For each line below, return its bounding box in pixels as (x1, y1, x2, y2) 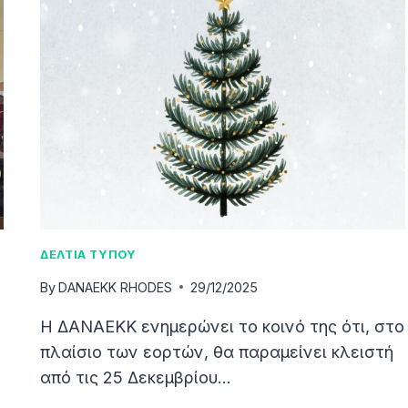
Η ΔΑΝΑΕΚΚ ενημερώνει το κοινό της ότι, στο (40, 316, 405, 336)
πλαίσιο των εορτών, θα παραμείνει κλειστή (40, 342, 394, 362)
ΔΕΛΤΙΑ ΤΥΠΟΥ (40, 247, 137, 261)
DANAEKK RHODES (58, 279, 173, 295)
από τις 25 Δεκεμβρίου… (40, 367, 232, 387)
